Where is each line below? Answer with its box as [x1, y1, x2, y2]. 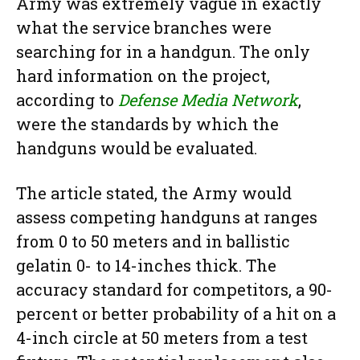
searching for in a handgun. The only [16, 41, 310, 63]
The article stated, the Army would [16, 182, 292, 204]
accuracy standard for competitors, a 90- [16, 279, 333, 301]
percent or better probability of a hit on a [16, 303, 336, 325]
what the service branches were [16, 17, 272, 39]
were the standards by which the [16, 113, 279, 135]
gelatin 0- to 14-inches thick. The [16, 255, 276, 276]
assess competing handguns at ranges [16, 207, 317, 228]
